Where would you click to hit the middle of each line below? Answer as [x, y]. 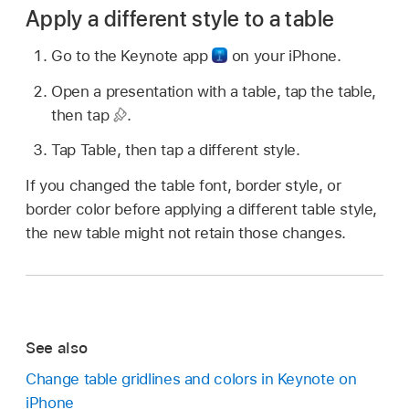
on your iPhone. [284, 55]
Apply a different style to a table [180, 19]
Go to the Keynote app [132, 55]
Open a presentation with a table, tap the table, [214, 91]
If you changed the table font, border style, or [184, 186]
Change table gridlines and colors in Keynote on [191, 379]
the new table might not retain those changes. [186, 233]
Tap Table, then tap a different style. [176, 150]
